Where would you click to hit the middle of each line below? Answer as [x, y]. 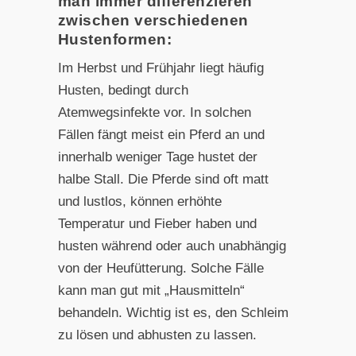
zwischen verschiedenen [153, 20]
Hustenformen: [115, 39]
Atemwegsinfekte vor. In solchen [154, 112]
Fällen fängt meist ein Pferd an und [161, 134]
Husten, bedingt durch [123, 90]
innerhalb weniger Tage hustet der [157, 157]
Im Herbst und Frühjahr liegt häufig [161, 68]
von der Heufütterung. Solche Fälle [161, 268]
